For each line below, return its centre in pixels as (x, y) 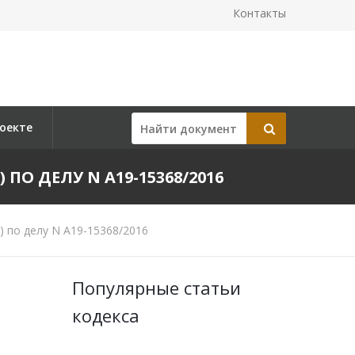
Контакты (260, 13)
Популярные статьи (157, 288)
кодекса (106, 315)
